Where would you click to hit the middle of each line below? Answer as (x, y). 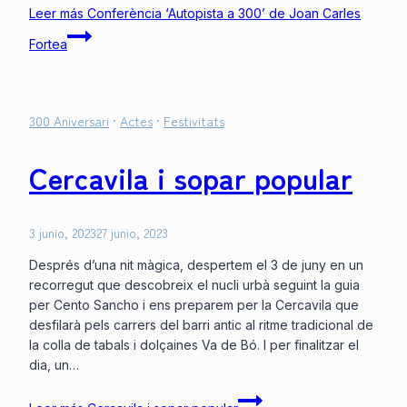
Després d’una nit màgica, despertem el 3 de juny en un (196, 265)
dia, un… (54, 365)
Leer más (56, 14)
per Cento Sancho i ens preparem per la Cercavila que (194, 305)
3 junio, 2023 (63, 233)
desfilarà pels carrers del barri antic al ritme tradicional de (201, 325)
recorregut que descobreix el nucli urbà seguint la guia (194, 285)
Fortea (48, 45)
